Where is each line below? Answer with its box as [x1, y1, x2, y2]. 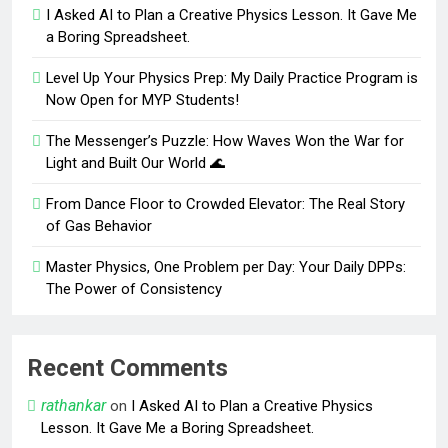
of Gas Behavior [46, 217, 152, 236]
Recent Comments [27, 354, 228, 383]
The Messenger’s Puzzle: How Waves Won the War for [46, 132, 404, 151]
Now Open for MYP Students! [46, 91, 239, 110]
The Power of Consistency [46, 280, 222, 299]
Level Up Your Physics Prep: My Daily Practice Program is [46, 69, 418, 88]
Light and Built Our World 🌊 [46, 154, 225, 173]
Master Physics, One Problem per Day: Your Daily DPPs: [46, 258, 406, 277]
